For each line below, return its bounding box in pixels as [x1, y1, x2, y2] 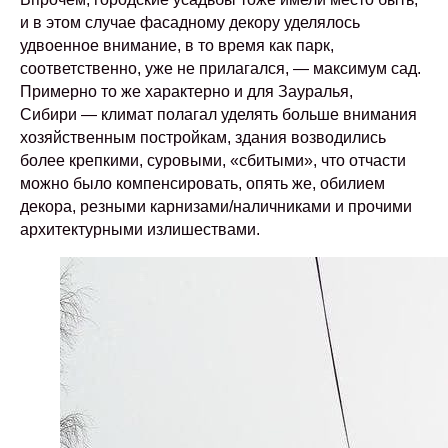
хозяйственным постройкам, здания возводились [20, 129, 386, 146]
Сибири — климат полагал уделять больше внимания [20, 106, 417, 123]
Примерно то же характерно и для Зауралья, [20, 83, 353, 100]
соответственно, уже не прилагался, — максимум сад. [20, 60, 421, 77]
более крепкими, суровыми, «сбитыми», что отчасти [20, 152, 406, 169]
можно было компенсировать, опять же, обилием [20, 175, 385, 192]
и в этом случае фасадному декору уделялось [20, 14, 360, 31]
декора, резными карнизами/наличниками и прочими [20, 198, 412, 215]
